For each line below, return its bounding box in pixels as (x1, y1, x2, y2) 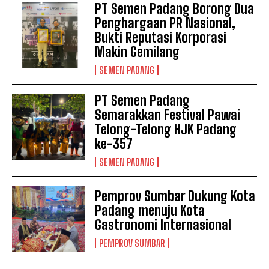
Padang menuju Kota (95, 202, 205, 219)
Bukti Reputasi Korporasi (95, 29, 227, 46)
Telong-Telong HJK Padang (95, 121, 237, 138)
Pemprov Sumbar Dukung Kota (95, 187, 256, 204)
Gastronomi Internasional (95, 216, 232, 233)
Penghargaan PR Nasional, (95, 14, 236, 31)
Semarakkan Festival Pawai (95, 106, 241, 123)
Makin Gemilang (95, 43, 180, 60)
